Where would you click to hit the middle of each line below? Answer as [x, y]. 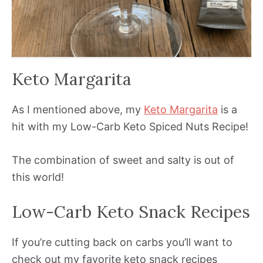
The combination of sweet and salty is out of [123, 160]
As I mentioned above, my [78, 110]
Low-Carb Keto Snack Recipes [131, 212]
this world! [38, 177]
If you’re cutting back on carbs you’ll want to [122, 242]
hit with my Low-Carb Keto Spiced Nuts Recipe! [130, 127]
